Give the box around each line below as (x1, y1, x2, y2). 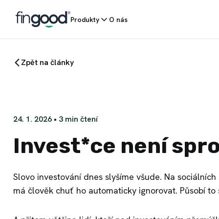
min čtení (63, 114, 98, 124)
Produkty (70, 15, 99, 24)
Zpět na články (21, 57, 74, 67)
